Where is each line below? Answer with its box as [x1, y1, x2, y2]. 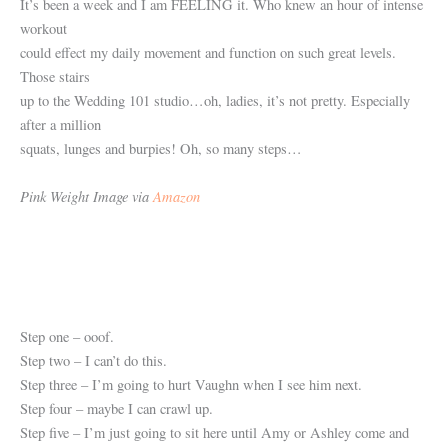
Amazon [153, 186, 200, 207]
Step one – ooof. [20, 326, 114, 346]
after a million [20, 115, 101, 135]
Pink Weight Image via [20, 186, 153, 207]
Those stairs [20, 67, 90, 87]
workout [20, 19, 67, 39]
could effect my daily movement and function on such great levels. [20, 43, 396, 63]
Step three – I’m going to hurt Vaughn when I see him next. [20, 374, 362, 394]
